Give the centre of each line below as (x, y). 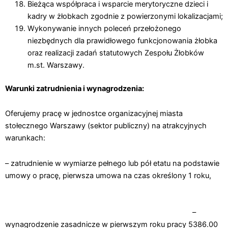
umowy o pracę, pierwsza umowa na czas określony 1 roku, (113, 175)
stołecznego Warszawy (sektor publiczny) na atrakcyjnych (106, 126)
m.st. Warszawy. (56, 65)
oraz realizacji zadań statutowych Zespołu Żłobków (116, 53)
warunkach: (25, 138)
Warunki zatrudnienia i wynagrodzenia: (75, 88)
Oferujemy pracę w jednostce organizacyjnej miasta (94, 114)
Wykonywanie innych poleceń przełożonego (104, 28)
